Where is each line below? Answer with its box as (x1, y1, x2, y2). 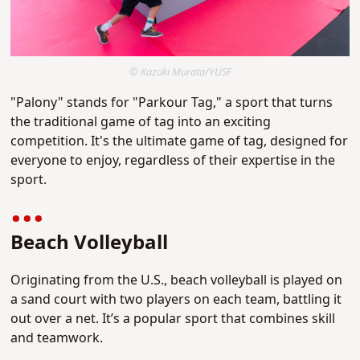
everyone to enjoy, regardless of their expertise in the (10, 150, 336, 170)
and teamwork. (10, 328, 104, 348)
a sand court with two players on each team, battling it (10, 289, 342, 309)
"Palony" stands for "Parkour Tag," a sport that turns (10, 92, 333, 112)
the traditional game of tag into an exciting (10, 112, 272, 132)
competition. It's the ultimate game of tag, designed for (10, 131, 349, 151)
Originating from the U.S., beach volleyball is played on (10, 270, 343, 290)
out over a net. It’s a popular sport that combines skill (10, 309, 336, 329)
